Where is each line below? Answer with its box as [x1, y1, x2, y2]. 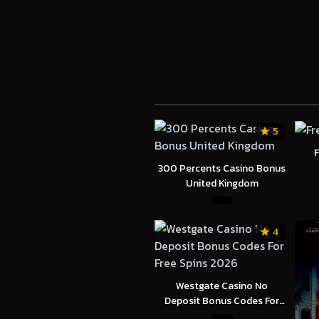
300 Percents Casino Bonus [158, 160, 286, 176]
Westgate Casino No [176, 278, 268, 293]
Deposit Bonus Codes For [164, 293, 279, 308]
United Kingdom [185, 175, 258, 191]
